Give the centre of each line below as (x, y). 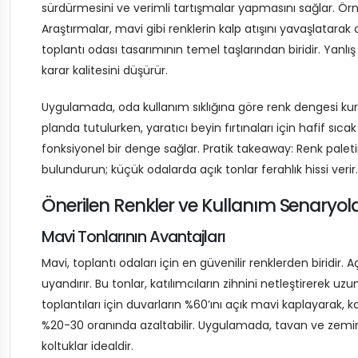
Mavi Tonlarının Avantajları (133, 237)
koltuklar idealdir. (88, 346)
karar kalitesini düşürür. (105, 70)
